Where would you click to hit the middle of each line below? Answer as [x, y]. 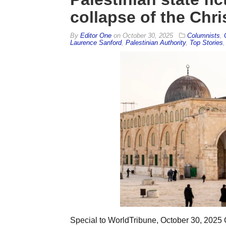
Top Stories [206, 42]
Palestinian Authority [155, 42]
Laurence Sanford [96, 42]
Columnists [203, 35]
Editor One [96, 35]
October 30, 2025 [148, 35]
